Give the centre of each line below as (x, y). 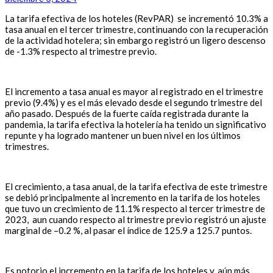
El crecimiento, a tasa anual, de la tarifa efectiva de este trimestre (136, 187)
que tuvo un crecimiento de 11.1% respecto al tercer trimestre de (135, 209)
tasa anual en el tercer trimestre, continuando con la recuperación (136, 30)
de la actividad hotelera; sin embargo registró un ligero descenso (135, 41)
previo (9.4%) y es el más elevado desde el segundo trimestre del (133, 103)
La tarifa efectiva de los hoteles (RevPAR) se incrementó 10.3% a (136, 19)
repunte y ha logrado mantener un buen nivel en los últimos (123, 136)
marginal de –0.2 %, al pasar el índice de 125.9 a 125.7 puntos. (128, 231)
